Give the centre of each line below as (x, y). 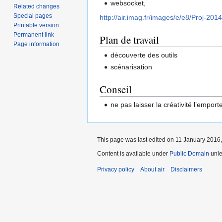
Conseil (116, 89)
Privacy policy (116, 170)
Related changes (37, 6)
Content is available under (133, 154)
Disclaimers (186, 170)
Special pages (33, 16)
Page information (37, 44)
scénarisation (132, 67)
